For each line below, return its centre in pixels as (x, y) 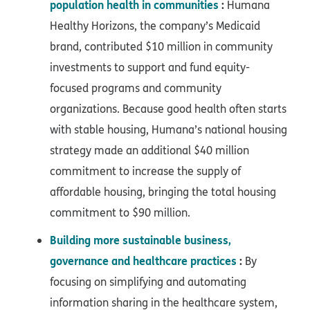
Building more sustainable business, (140, 240)
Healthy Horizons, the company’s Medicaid (155, 26)
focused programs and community (136, 88)
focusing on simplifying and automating (148, 282)
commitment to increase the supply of (145, 171)
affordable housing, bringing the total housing (163, 192)
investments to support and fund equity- (150, 67)
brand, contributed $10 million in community (161, 47)
